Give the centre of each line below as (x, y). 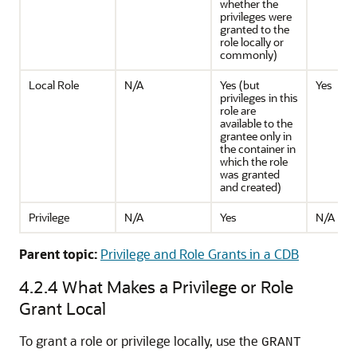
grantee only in (256, 136)
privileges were (256, 16)
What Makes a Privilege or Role (178, 286)
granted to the (255, 29)
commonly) (249, 55)
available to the (256, 123)
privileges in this (259, 98)
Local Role (54, 85)
